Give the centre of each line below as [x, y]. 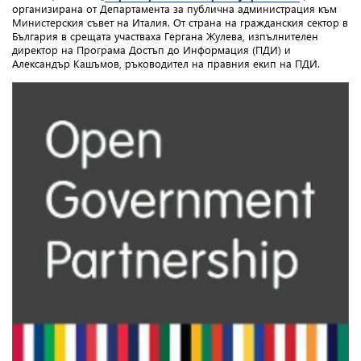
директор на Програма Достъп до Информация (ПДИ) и [151, 50]
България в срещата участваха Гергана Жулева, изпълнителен [165, 36]
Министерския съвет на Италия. [93, 23]
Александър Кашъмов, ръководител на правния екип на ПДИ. [166, 64]
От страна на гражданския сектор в [261, 23]
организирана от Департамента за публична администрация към [174, 9]
